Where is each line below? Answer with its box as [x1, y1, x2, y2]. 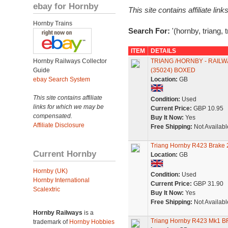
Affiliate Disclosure [33, 122, 84, 129]
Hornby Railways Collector [33, 58, 107, 65]
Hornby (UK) [33, 167, 68, 175]
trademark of [33, 218, 69, 225]
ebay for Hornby [33, 1, 98, 11]
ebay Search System [33, 76, 90, 83]
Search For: [128, 26, 172, 35]
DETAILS [150, 47, 176, 54]
